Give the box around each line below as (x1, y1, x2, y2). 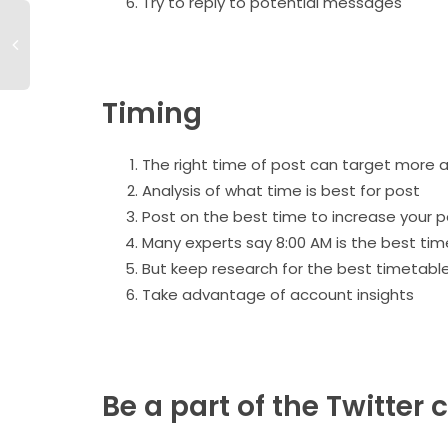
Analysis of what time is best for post (142, 180, 420, 202)
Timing (102, 94, 209, 134)
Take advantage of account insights (142, 284, 418, 306)
